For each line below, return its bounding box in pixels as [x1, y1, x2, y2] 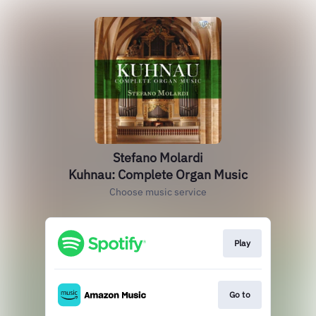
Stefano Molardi [113, 150, 203, 166]
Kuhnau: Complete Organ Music [68, 166, 248, 183]
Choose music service [109, 186, 207, 198]
